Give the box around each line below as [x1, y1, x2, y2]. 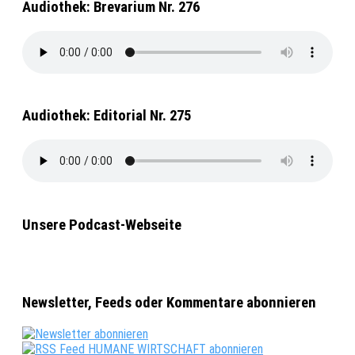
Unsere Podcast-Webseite [22, 216, 181, 234]
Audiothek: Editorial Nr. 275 [22, 107, 191, 125]
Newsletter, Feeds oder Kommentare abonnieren [22, 294, 316, 312]
